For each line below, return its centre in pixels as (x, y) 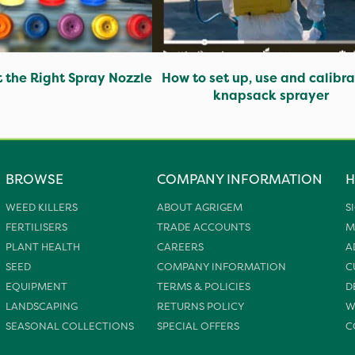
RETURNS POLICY (200, 306)
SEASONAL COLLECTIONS (70, 326)
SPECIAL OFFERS (198, 326)
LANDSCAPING (42, 306)
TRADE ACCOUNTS (203, 227)
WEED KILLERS (42, 207)
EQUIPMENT (37, 286)
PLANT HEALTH (43, 246)
